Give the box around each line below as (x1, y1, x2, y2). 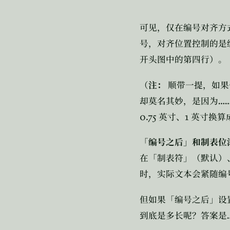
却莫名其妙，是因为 (140, 95, 218, 107)
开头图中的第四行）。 (140, 54, 227, 66)
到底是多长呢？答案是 (140, 210, 227, 221)
